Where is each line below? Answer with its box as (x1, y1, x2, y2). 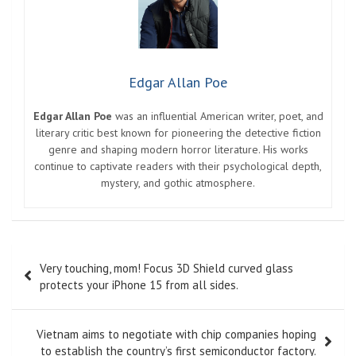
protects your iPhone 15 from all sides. (40, 277, 238, 293)
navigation (11, 269, 103, 295)
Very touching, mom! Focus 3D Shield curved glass (40, 261, 293, 277)
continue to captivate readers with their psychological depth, (34, 159, 322, 174)
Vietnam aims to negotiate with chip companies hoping (37, 327, 316, 342)
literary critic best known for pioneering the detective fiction (35, 126, 321, 141)
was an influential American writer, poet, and (111, 109, 323, 124)
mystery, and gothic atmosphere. (101, 176, 255, 191)
